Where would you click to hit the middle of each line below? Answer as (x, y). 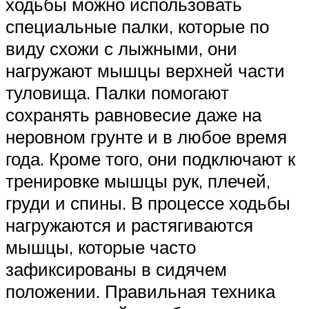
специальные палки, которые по (137, 27)
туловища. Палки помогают (117, 93)
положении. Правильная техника (140, 291)
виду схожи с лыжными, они (121, 49)
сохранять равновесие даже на (133, 115)
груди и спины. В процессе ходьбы (148, 203)
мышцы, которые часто (101, 247)
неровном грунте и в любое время (146, 137)
